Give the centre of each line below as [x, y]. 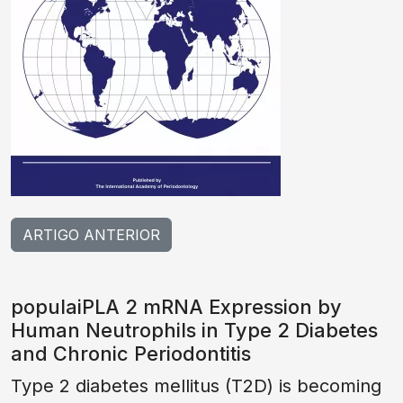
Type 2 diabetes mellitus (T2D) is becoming [196, 386]
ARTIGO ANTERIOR [91, 235]
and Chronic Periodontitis [131, 354]
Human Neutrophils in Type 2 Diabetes [194, 330]
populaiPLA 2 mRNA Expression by [176, 307]
